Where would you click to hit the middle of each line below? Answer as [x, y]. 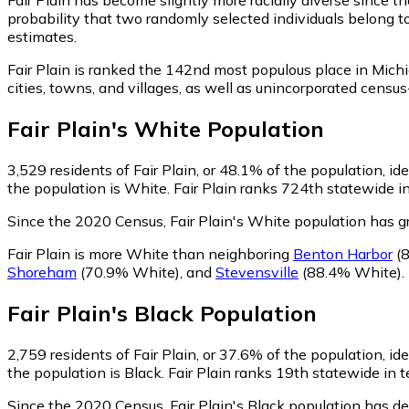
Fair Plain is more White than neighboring [150, 253]
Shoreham [42, 272]
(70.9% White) [128, 272]
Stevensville [257, 272]
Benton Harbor [343, 253]
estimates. [42, 36]
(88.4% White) [350, 272]
